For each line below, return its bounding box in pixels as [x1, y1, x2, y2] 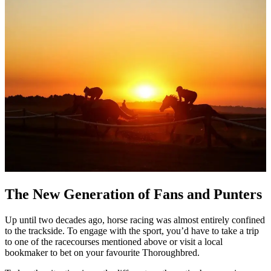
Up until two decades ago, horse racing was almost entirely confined [5, 214, 265, 225]
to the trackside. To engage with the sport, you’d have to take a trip [5, 225, 259, 236]
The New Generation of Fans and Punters [5, 186, 262, 203]
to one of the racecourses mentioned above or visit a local [5, 236, 223, 247]
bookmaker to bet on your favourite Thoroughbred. [5, 247, 200, 258]
